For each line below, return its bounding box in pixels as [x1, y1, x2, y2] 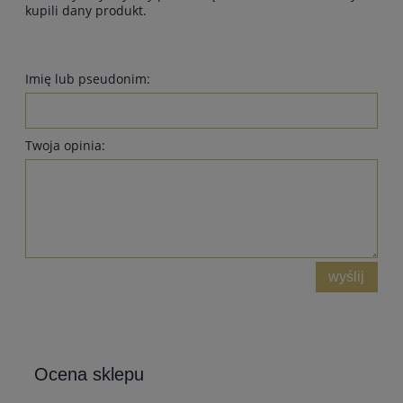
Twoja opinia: [25, 136, 105, 154]
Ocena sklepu [34, 363, 144, 384]
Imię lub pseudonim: [25, 69, 150, 87]
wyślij [328, 268, 365, 285]
